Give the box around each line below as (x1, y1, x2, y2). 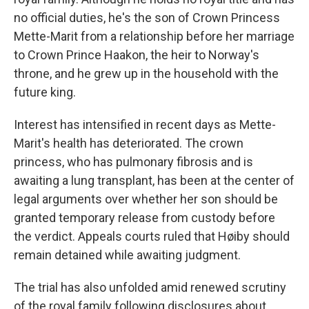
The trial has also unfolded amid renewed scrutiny (14, 280, 286, 295)
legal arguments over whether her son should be (14, 192, 278, 206)
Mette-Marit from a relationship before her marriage (14, 29, 295, 43)
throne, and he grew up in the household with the (14, 66, 279, 81)
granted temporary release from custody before (14, 210, 275, 225)
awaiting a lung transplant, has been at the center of (14, 173, 295, 188)
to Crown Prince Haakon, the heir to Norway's (14, 48, 259, 62)
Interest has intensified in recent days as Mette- (14, 117, 276, 132)
